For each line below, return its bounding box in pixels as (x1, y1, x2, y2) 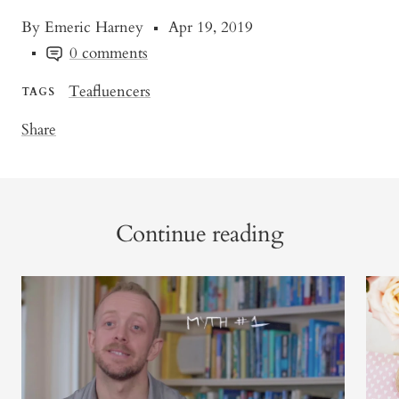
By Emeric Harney (21, 17, 143, 38)
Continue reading (115, 218, 284, 250)
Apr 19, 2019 (168, 17, 253, 38)
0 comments (69, 43, 148, 64)
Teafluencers (69, 81, 151, 102)
